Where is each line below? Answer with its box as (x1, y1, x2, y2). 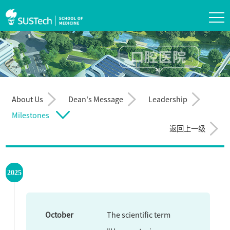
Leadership (148, 93, 188, 104)
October (45, 209, 74, 220)
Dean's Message (68, 93, 124, 104)
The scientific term (107, 209, 171, 220)
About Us (12, 93, 44, 104)
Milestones (12, 109, 50, 120)
